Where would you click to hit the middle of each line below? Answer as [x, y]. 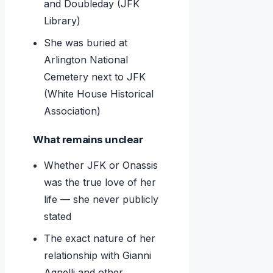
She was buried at [86, 43]
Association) [73, 111]
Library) [62, 21]
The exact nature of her [100, 239]
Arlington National [86, 60]
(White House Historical [99, 94]
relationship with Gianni [98, 256]
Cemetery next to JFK [95, 77]
